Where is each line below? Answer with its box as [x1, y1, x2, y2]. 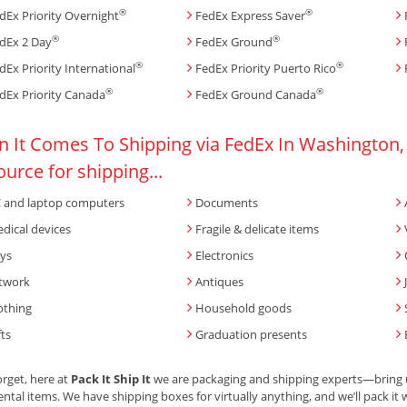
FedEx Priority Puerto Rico [195, 59, 336, 76]
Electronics [195, 246, 253, 263]
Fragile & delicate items [195, 220, 319, 237]
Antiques [195, 273, 243, 290]
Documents [195, 194, 258, 211]
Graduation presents [195, 325, 307, 342]
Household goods [195, 299, 292, 316]
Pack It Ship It [71, 370, 154, 387]
